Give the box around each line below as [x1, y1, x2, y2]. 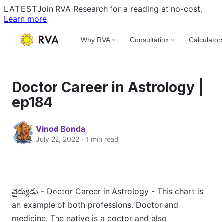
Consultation [130, 36, 169, 44]
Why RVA [81, 36, 111, 44]
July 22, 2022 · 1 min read [36, 134, 119, 143]
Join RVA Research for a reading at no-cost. [37, 4, 203, 14]
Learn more [4, 14, 47, 24]
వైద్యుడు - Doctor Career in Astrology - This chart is [12, 186, 203, 196]
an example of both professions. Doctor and [12, 200, 178, 210]
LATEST [4, 4, 38, 14]
